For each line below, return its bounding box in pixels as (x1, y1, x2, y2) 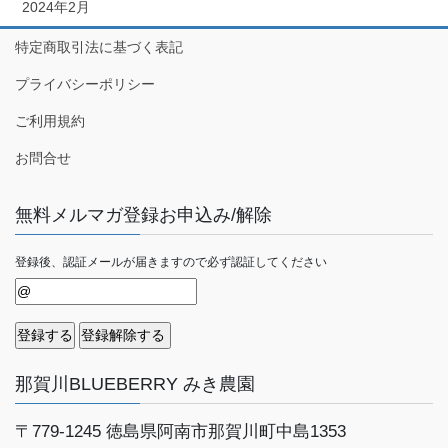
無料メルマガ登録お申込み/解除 (15, 204, 272, 225)
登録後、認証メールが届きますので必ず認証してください (15, 254, 327, 269)
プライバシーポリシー (15, 75, 155, 92)
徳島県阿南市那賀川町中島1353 (106, 421, 346, 441)
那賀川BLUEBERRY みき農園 (15, 373, 255, 394)
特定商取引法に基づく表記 (15, 38, 183, 55)
